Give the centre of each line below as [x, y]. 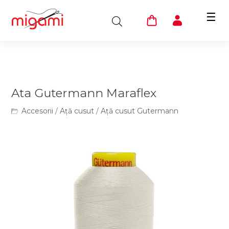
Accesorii [38, 111]
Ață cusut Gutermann [140, 111]
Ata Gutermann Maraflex [84, 93]
